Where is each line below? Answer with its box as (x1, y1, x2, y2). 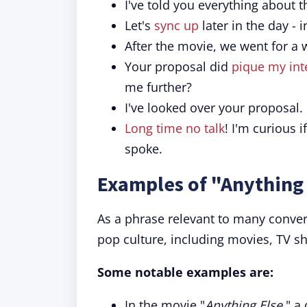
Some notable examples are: (97, 264, 273, 280)
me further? (125, 79, 192, 95)
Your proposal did (125, 58, 232, 75)
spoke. (125, 140, 162, 157)
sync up (154, 17, 199, 34)
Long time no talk (125, 120, 225, 136)
